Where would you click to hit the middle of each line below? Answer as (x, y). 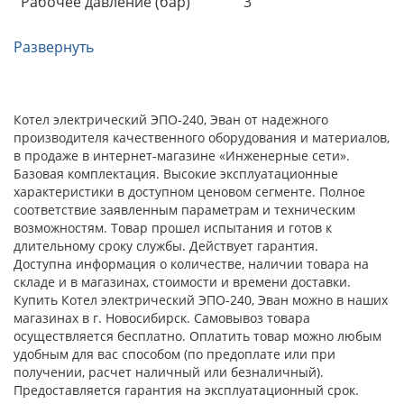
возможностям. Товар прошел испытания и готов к (173, 227)
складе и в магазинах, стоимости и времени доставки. (182, 281)
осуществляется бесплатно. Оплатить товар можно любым (197, 335)
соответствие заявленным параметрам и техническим (184, 209)
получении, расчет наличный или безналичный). (169, 372)
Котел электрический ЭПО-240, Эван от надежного (171, 119)
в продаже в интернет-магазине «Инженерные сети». (182, 155)
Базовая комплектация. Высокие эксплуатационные (176, 173)
